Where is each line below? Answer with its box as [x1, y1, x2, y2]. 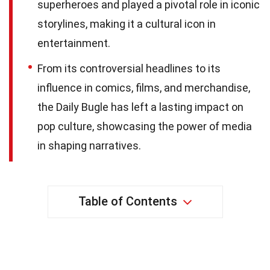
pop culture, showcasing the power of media [37, 119, 252, 133]
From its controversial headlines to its [37, 61, 221, 75]
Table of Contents [78, 193, 177, 209]
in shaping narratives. [37, 139, 141, 152]
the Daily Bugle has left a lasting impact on [37, 100, 243, 113]
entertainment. [37, 36, 110, 49]
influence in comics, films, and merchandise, [37, 81, 250, 94]
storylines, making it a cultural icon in [37, 17, 216, 30]
